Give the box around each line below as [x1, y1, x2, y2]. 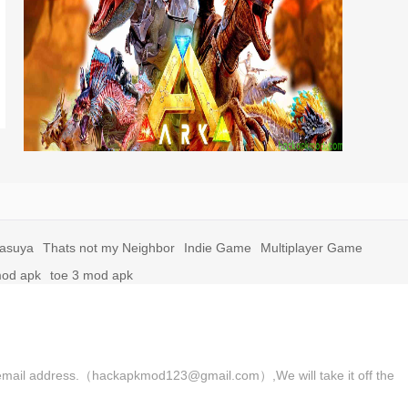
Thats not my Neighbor [43, 240, 175, 255]
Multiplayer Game [260, 240, 362, 255]
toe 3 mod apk [50, 268, 133, 282]
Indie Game [184, 240, 251, 255]
